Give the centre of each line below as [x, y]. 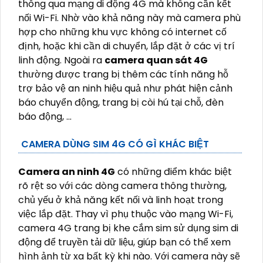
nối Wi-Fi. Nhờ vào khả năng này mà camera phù [129, 18]
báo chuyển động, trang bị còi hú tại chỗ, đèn [121, 103]
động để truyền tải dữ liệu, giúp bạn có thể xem [124, 242]
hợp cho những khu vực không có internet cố [122, 32]
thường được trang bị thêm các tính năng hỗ [123, 75]
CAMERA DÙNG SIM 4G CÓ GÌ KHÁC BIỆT [115, 144]
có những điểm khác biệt [173, 172]
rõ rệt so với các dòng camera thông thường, [122, 186]
